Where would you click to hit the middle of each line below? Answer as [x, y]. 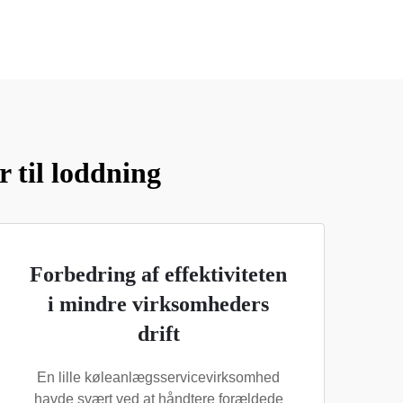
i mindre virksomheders [158, 304]
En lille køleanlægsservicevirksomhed [158, 377]
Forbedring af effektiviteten [158, 274]
